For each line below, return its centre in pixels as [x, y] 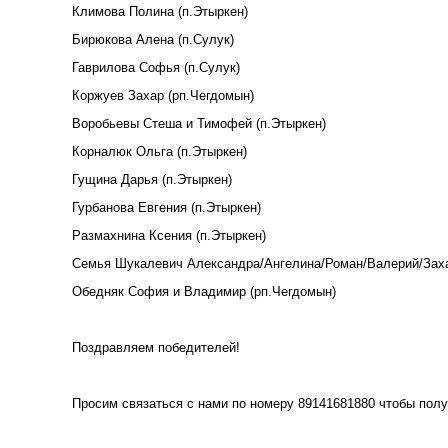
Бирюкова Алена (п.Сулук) [153, 39]
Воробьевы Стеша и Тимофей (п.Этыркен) [199, 123]
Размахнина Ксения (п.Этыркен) [169, 235]
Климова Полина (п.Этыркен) [160, 11]
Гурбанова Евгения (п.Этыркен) [166, 207]
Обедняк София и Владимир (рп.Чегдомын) [204, 291]
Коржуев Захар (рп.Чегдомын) [163, 95]
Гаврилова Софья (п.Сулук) [156, 67]
